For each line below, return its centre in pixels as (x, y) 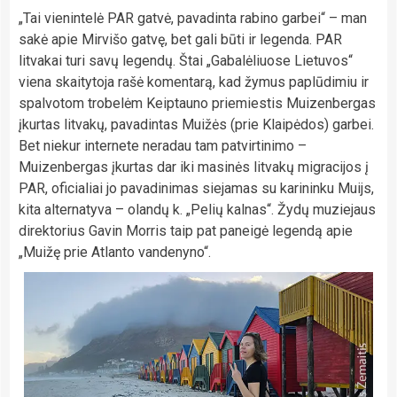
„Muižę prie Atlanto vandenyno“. (115, 252)
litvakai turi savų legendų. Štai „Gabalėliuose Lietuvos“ (186, 60)
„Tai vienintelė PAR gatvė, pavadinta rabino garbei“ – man (193, 18)
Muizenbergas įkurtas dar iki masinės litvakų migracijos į (194, 167)
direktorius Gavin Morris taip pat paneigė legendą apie (186, 230)
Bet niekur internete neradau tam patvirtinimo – (163, 145)
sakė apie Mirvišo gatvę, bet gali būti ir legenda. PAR (180, 39)
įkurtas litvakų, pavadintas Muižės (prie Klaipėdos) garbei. (196, 124)
